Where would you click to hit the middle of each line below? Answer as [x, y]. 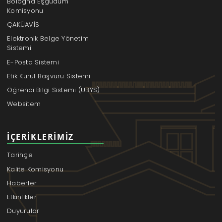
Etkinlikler [22, 197]
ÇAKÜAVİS [23, 25]
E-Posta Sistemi [33, 62]
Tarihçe [20, 155]
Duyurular [23, 211]
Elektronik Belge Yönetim [48, 39]
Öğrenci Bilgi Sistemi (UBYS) [54, 90]
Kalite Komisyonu [35, 169]
